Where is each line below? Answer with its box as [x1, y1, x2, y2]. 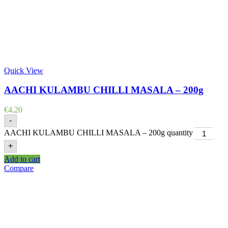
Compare [4, 163, 34, 173]
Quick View [4, 66, 43, 75]
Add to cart [4, 154, 40, 163]
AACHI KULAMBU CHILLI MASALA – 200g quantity [4, 128, 193, 137]
